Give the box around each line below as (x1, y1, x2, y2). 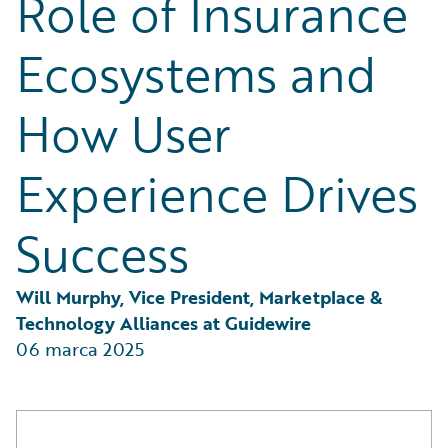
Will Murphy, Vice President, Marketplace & (16, 284, 387, 310)
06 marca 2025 (16, 336, 144, 362)
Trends (40, 42, 84, 63)
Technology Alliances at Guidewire (16, 310, 311, 336)
